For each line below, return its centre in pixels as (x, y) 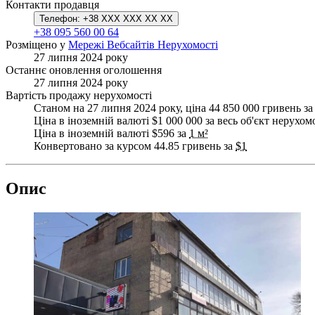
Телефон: (60, 18)
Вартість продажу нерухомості (79, 95)
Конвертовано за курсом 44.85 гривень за (135, 146)
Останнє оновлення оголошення (84, 70)
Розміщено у (37, 44)
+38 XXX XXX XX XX (128, 18)
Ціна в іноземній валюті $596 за (111, 133)
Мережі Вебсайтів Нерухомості (143, 44)
